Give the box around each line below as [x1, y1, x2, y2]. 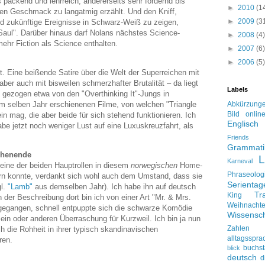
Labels [227, 86, 248, 93]
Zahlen [227, 224, 250, 232]
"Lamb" [8, 182, 33, 192]
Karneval [227, 157, 253, 164]
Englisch [227, 119, 258, 128]
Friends [227, 134, 249, 141]
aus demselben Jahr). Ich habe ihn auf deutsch [33, 182, 196, 192]
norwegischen [131, 161, 177, 170]
